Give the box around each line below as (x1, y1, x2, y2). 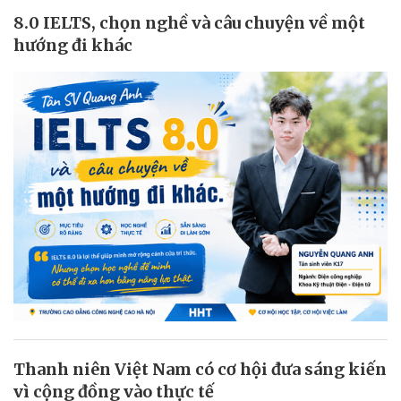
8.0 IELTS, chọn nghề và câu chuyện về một (13, 12, 365, 33)
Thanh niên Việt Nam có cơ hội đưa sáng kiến (13, 358, 387, 380)
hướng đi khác (13, 34, 132, 55)
